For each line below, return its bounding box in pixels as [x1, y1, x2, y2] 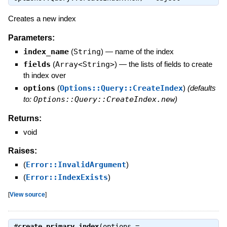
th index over [23, 70, 66, 80]
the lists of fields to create [128, 59, 212, 68]
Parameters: [8, 33, 55, 42]
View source [9, 191, 45, 198]
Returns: [8, 113, 42, 123]
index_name [23, 47, 69, 56]
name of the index [115, 47, 174, 56]
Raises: [8, 146, 37, 156]
